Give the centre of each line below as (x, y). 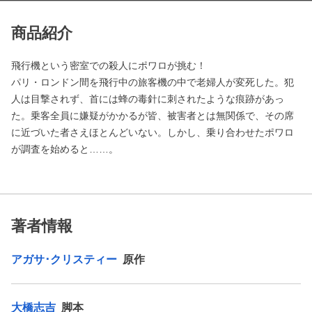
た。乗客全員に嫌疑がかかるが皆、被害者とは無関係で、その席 (153, 115)
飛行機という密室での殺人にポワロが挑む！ (109, 65)
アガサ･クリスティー (65, 259)
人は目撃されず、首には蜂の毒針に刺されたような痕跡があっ (148, 99)
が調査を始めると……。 (65, 149)
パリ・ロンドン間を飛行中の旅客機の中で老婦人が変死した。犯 (153, 82)
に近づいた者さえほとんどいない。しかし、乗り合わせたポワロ (153, 132)
